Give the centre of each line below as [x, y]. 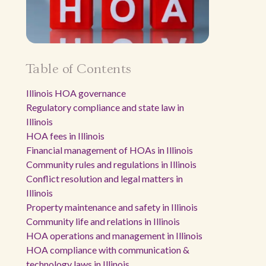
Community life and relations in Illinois [103, 221]
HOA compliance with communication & [108, 250]
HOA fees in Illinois [65, 136]
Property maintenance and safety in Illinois [112, 207]
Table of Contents [79, 69]
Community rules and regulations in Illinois [111, 164]
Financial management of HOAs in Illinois [110, 150]
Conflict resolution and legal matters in [104, 178]
